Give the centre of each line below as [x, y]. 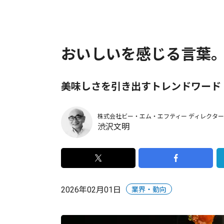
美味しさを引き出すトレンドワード [141, 86]
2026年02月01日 [91, 190]
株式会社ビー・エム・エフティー [142, 116]
